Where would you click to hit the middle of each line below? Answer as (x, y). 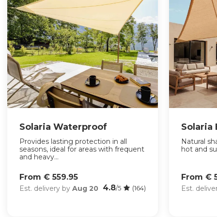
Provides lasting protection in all (73, 142)
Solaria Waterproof (63, 127)
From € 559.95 (49, 177)
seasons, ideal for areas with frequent (82, 149)
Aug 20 (85, 188)
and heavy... (39, 157)
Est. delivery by (46, 188)
